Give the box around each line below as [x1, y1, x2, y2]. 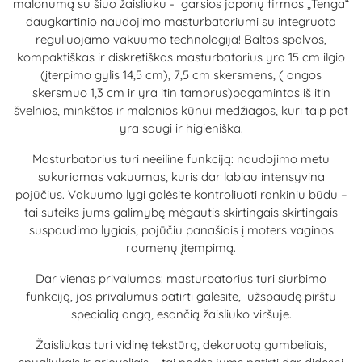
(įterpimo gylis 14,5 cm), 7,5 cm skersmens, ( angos [40, 67, 322, 82]
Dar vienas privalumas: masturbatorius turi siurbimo [36, 271, 326, 286]
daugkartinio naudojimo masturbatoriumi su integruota [26, 14, 336, 29]
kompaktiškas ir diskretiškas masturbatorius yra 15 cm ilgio [17, 49, 345, 65]
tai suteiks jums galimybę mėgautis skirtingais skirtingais [24, 204, 338, 220]
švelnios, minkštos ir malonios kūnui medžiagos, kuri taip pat [14, 103, 348, 118]
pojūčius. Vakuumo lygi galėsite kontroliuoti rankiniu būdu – [15, 187, 347, 202]
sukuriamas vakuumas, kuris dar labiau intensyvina [37, 169, 325, 184]
